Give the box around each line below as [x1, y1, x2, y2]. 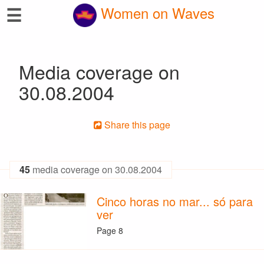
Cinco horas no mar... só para [96, 193, 253, 210]
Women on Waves [97, 2, 214, 23]
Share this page [102, 118, 170, 131]
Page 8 [96, 224, 123, 236]
